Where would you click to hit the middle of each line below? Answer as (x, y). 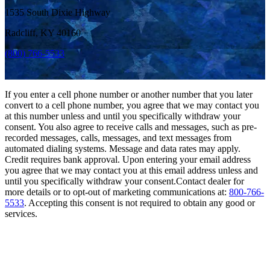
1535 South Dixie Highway (58, 13)
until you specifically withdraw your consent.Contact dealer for (124, 181)
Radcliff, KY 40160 (43, 33)
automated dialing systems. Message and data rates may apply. (123, 149)
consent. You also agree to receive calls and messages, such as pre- (131, 127)
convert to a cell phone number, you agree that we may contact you (132, 105)
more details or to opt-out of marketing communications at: (117, 192)
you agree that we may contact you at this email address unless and (131, 171)
